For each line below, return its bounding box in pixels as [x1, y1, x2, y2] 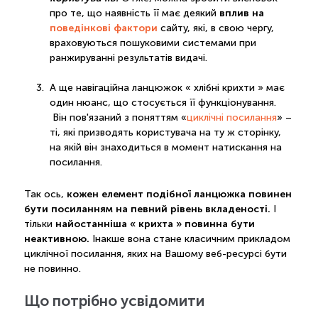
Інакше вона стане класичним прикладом [89, 234, 290, 245]
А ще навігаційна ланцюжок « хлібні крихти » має [49, 82, 285, 94]
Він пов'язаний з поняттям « [49, 112, 187, 124]
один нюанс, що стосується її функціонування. [49, 97, 276, 109]
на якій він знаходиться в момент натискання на [49, 142, 282, 153]
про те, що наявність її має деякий [49, 8, 219, 19]
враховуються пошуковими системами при [49, 38, 256, 49]
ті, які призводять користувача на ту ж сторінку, [49, 127, 281, 138]
